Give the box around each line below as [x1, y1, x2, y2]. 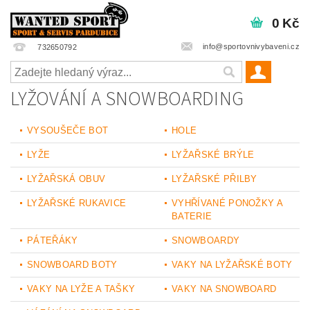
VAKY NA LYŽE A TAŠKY [27, 284, 136, 294]
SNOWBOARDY [172, 235, 240, 246]
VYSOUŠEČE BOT [27, 125, 109, 136]
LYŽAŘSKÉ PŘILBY [172, 174, 257, 184]
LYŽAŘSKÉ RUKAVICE [27, 198, 127, 208]
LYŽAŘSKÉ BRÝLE [172, 149, 255, 160]
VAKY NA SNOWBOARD [172, 284, 277, 294]
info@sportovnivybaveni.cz [203, 42, 300, 51]
